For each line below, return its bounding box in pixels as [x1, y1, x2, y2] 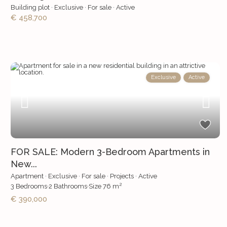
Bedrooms [14, 182, 47, 191]
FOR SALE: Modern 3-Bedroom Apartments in [10, 146, 210, 158]
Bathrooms [52, 182, 87, 191]
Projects [109, 172, 134, 180]
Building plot [10, 4, 50, 12]
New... [10, 159, 37, 170]
